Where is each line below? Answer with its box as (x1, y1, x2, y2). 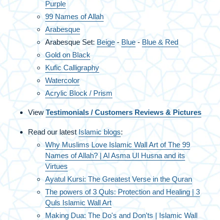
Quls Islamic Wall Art (45, 198, 111, 207)
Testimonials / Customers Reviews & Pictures (46, 108, 201, 117)
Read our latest (28, 127, 79, 136)
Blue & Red (142, 37, 178, 46)
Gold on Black (45, 50, 90, 59)
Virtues (45, 162, 68, 170)
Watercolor (45, 76, 80, 84)
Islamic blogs (79, 127, 121, 136)
